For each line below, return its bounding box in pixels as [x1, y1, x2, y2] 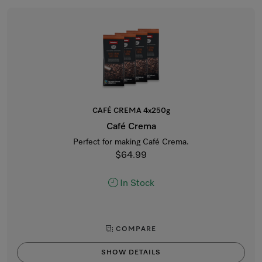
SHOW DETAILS [101, 249, 161, 256]
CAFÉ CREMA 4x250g [92, 107, 170, 115]
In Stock [119, 179, 154, 188]
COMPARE [113, 226, 156, 233]
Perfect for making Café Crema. [73, 138, 189, 146]
